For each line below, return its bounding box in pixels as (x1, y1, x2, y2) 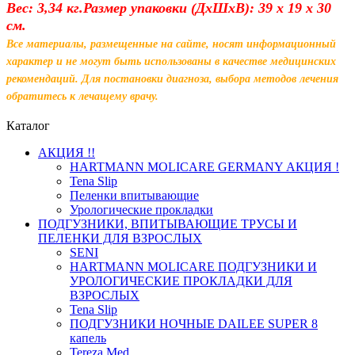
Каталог (6, 118, 50, 132)
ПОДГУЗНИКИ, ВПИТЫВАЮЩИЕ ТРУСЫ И (38, 216, 297, 231)
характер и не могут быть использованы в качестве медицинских (6, 55, 336, 67)
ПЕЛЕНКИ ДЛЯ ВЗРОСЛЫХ (38, 231, 202, 245)
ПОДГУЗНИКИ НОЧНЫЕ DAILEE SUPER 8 (70, 316, 318, 330)
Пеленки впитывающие (70, 188, 199, 202)
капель (70, 330, 106, 345)
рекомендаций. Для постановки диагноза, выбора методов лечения (6, 72, 338, 85)
